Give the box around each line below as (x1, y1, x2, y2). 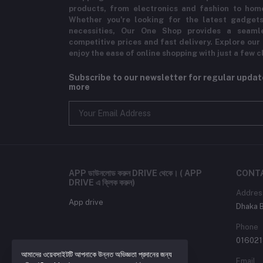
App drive (69, 198, 103, 207)
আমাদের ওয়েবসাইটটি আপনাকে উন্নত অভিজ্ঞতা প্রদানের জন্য (21, 249, 172, 259)
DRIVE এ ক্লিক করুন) (69, 178, 135, 187)
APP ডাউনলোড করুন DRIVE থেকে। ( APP (69, 168, 202, 178)
